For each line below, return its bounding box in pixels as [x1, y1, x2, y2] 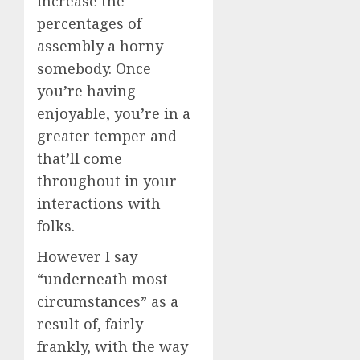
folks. [37, 216, 75, 235]
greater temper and [37, 126, 177, 145]
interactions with [37, 194, 161, 213]
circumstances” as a [37, 292, 178, 311]
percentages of [37, 14, 141, 33]
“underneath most [37, 269, 168, 288]
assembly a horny [37, 36, 163, 55]
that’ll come [37, 149, 122, 168]
